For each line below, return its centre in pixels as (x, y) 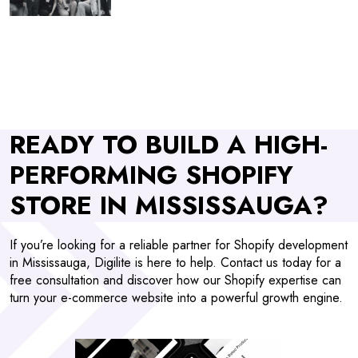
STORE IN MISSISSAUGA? (169, 206)
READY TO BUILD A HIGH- (169, 145)
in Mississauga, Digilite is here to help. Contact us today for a (175, 263)
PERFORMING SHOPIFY (151, 175)
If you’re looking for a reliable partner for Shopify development (179, 245)
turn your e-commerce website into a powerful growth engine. (176, 298)
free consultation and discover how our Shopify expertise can (175, 280)
